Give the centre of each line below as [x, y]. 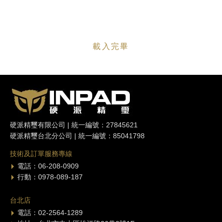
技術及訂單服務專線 [41, 153]
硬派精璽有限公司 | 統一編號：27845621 [74, 125]
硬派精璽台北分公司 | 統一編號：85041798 [77, 136]
